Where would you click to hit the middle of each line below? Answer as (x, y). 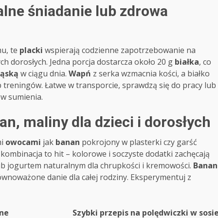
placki (31, 50)
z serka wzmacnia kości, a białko (150, 73)
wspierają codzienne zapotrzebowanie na (119, 50)
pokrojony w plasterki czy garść (138, 142)
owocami (23, 142)
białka (187, 62)
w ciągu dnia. (44, 73)
